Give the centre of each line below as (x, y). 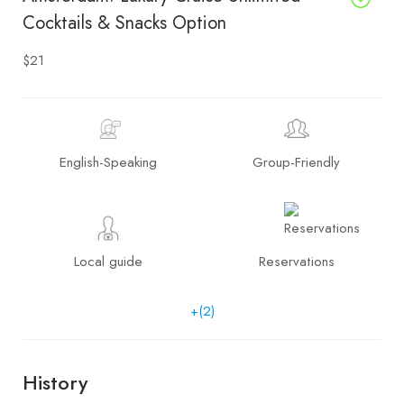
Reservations (296, 261)
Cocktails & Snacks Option (124, 23)
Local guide (108, 261)
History (55, 382)
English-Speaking (108, 162)
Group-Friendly (296, 162)
